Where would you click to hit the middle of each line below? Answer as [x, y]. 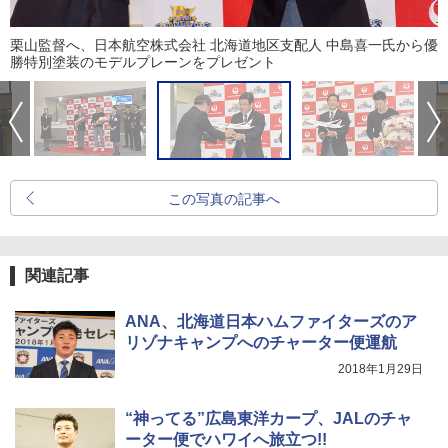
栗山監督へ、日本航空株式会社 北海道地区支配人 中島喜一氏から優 [224, 45]
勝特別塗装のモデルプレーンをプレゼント [143, 62]
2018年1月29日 [380, 369]
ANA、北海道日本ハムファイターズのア [271, 322]
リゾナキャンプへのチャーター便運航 [261, 343]
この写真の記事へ [224, 199]
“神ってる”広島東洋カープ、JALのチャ [268, 419]
